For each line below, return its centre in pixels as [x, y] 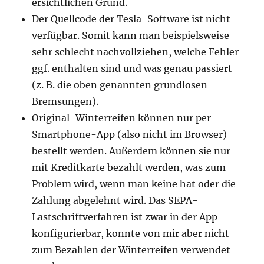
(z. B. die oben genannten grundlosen [120, 85]
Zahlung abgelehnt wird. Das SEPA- [115, 200]
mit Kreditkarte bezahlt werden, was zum [129, 167]
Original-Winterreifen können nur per [122, 118]
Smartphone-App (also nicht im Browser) [130, 134]
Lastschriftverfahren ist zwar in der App [125, 217]
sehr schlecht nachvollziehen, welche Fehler [136, 52]
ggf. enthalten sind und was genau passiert [132, 68]
